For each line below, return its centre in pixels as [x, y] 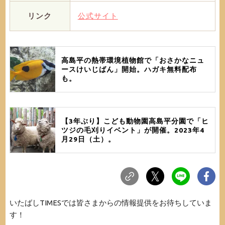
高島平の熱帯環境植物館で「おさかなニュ [133, 61]
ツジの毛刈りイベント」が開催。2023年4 [133, 130]
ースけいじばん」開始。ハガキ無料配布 [129, 70]
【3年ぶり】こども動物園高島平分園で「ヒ [135, 121]
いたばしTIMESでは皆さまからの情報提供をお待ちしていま [110, 202]
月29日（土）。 [88, 139]
